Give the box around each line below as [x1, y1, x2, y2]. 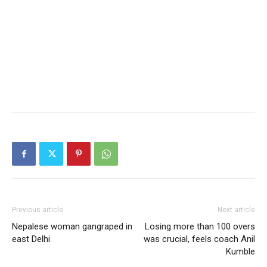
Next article [218, 206, 255, 214]
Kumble [226, 246, 255, 257]
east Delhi [12, 234, 50, 244]
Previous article [12, 206, 63, 214]
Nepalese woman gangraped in [12, 221, 132, 232]
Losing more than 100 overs [145, 221, 255, 232]
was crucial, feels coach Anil [144, 234, 255, 244]
